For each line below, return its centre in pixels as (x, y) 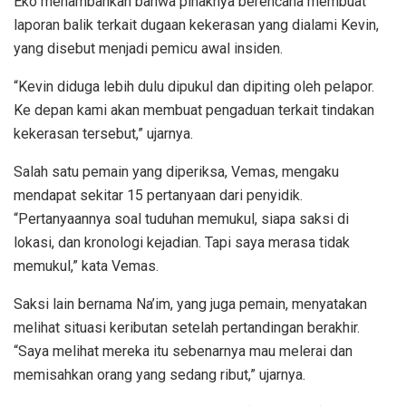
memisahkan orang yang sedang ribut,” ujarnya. (159, 374)
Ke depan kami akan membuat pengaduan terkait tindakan (194, 110)
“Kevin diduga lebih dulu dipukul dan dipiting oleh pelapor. (194, 86)
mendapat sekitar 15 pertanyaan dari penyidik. (158, 195)
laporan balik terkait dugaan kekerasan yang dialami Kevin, (196, 24)
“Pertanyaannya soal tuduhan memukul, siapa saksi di (181, 218)
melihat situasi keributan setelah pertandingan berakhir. (187, 327)
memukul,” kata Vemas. (86, 266)
